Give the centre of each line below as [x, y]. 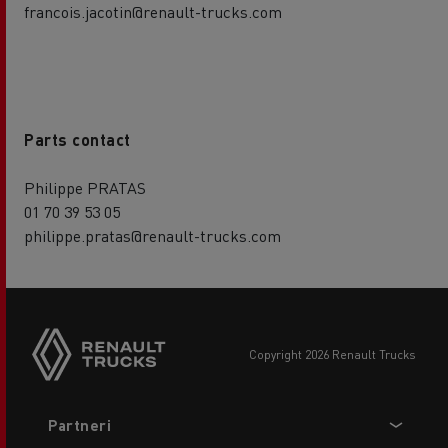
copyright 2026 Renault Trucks [336, 354]
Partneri [80, 425]
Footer [54, 407]
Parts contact [77, 139]
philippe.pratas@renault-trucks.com [152, 235]
